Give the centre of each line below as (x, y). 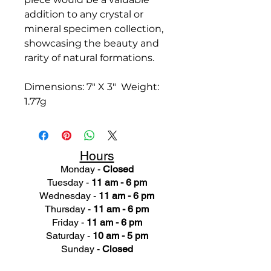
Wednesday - (69, 196)
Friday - (69, 223)
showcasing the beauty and (92, 44)
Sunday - (81, 249)
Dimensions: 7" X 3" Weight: (92, 87)
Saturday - (69, 236)
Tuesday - (69, 183)
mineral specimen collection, (94, 29)
